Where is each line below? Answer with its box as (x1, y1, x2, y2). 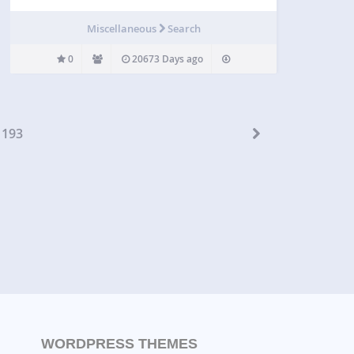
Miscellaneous (86, 21, 159, 36)
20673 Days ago (130, 51, 204, 66)
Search (167, 21, 201, 36)
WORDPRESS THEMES (41, 335, 198, 352)
